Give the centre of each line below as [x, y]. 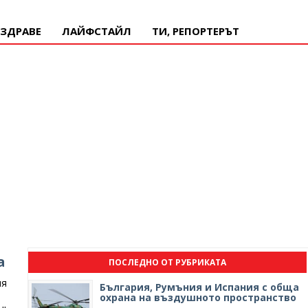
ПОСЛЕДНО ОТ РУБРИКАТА [168, 262]
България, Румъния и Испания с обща [200, 287]
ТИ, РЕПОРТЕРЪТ [196, 31]
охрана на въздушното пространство [198, 297]
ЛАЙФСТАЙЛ [97, 31]
